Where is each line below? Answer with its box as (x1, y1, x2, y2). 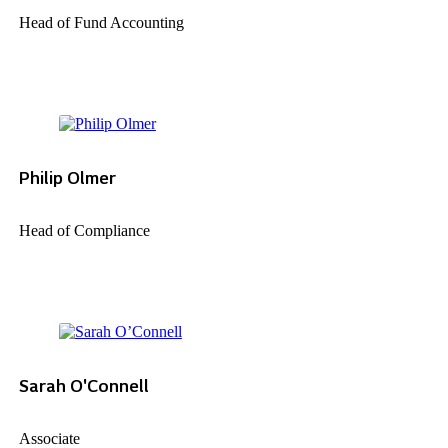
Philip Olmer (18, 167, 116, 189)
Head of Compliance (18, 222, 150, 240)
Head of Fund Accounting (18, 13, 184, 31)
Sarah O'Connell (18, 375, 149, 397)
